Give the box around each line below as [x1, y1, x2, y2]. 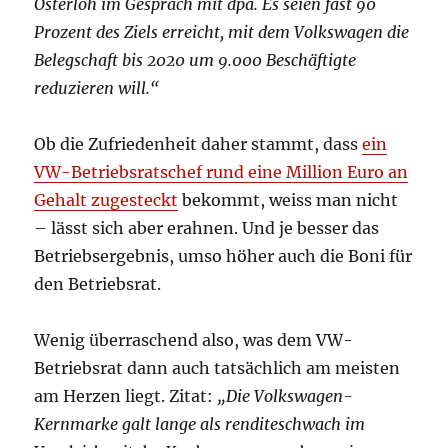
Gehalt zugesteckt [34, 190, 179, 211]
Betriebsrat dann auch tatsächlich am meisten [34, 358, 401, 379]
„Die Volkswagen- [217, 386, 354, 407]
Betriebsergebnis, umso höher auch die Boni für [34, 246, 413, 267]
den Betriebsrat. [34, 274, 162, 295]
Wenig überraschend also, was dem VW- [34, 330, 354, 351]
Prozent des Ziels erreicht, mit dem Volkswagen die [34, 22, 410, 43]
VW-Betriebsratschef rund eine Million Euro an [34, 162, 409, 183]
